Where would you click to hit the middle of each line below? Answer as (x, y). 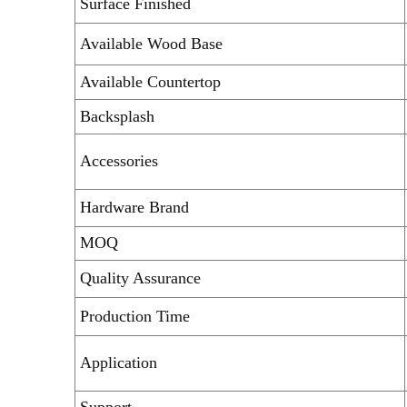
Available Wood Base (151, 43)
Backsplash (117, 116)
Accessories (119, 160)
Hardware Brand (134, 207)
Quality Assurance (140, 278)
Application (119, 362)
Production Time (135, 316)
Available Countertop (150, 81)
